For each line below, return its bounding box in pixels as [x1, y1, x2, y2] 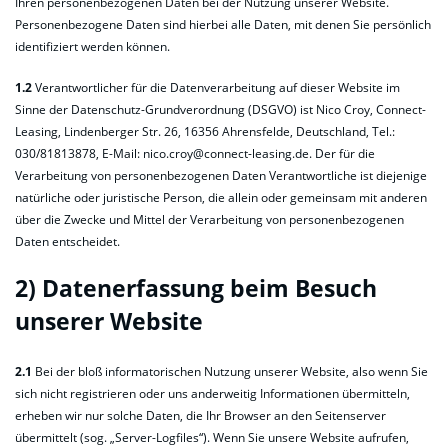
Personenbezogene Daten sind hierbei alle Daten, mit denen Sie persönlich [15, 15, 431, 33]
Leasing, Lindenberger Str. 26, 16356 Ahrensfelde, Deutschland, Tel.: [15, 122, 395, 140]
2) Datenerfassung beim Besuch [15, 273, 377, 305]
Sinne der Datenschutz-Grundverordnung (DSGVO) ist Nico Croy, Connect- [15, 100, 426, 118]
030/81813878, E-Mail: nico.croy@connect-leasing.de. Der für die [15, 144, 375, 162]
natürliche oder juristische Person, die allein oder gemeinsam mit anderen [15, 188, 427, 206]
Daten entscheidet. [15, 232, 120, 250]
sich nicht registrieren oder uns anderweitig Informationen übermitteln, [15, 384, 410, 402]
